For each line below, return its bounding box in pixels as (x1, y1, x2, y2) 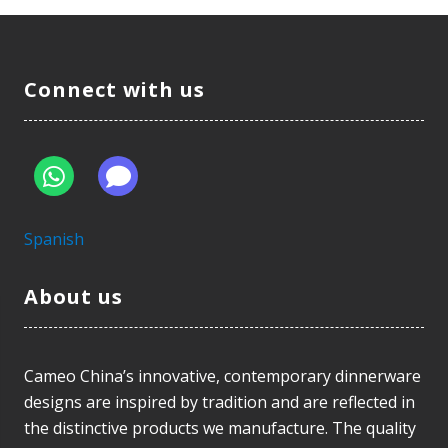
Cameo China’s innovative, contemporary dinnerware (24, 364, 421, 387)
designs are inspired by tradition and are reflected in (24, 390, 415, 413)
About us (24, 282, 123, 310)
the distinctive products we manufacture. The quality (24, 416, 416, 439)
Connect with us (24, 75, 206, 103)
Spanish (24, 227, 84, 250)
